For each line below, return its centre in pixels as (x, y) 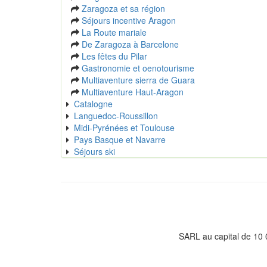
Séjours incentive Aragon (129, 21)
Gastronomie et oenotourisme (138, 68)
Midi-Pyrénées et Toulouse (124, 128)
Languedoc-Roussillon (116, 116)
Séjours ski (94, 152)
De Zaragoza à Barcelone (130, 44)
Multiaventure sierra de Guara (138, 80)
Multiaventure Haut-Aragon (133, 92)
